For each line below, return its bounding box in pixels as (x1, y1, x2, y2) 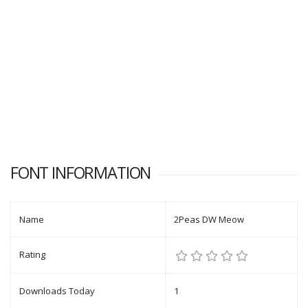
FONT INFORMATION (10, 162, 151, 184)
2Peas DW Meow (174, 213, 244, 226)
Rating (19, 248, 45, 261)
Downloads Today (19, 285, 95, 298)
